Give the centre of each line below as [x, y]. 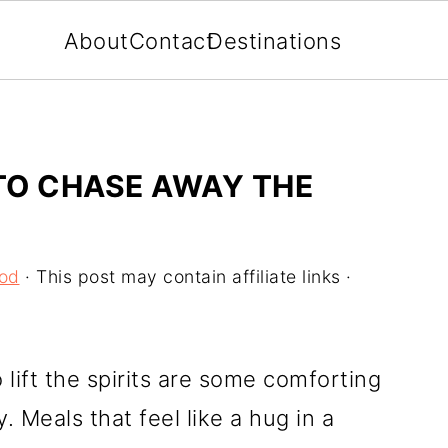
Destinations [274, 41]
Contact [171, 41]
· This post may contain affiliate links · [185, 276]
